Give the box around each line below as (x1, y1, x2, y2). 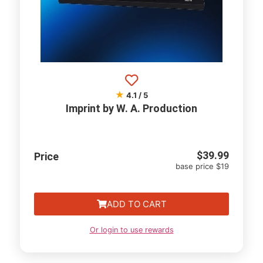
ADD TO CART (106, 198, 167, 210)
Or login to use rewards (89, 225, 174, 234)
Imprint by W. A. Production (66, 102, 197, 114)
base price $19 (175, 161, 229, 171)
